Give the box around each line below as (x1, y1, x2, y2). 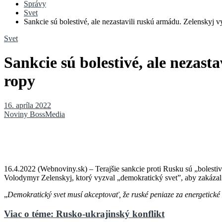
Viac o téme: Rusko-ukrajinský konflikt (4, 208, 165, 219)
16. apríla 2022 (4, 101, 51, 110)
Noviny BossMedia (4, 110, 65, 118)
